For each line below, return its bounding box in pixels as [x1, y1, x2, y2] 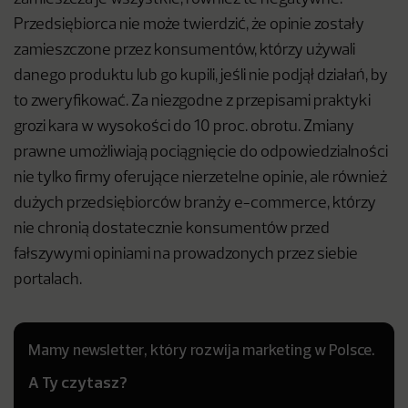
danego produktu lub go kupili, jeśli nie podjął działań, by [14, 68, 388, 84]
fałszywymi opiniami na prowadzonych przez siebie [14, 247, 358, 262]
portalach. [14, 272, 85, 288]
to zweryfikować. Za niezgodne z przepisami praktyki [14, 94, 371, 109]
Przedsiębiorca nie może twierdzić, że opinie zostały [14, 17, 364, 33]
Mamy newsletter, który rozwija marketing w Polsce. [28, 340, 375, 359]
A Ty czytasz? [28, 372, 127, 393]
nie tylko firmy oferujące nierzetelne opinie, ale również [14, 170, 387, 186]
